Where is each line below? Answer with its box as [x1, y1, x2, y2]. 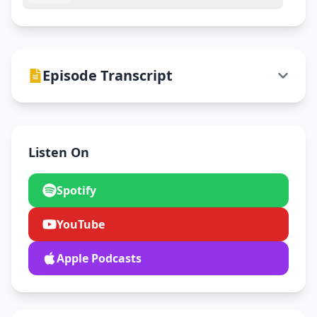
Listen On [28, 144, 89, 161]
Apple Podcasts [57, 250, 142, 266]
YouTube [57, 217, 105, 232]
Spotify [57, 183, 96, 198]
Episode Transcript [42, 66, 173, 85]
